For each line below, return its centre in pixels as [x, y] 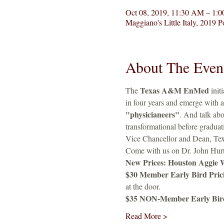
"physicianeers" [152, 114]
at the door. [144, 186]
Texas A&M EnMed [174, 90]
